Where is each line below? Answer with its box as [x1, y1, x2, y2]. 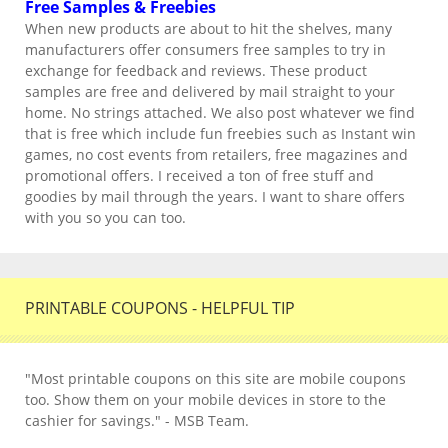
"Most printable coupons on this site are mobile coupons [25, 369, 406, 388]
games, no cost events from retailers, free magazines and [25, 145, 408, 164]
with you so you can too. [25, 208, 186, 227]
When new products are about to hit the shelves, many [25, 19, 392, 38]
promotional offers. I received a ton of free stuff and [25, 166, 374, 185]
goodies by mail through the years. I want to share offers [25, 187, 405, 206]
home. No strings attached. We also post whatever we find [25, 103, 415, 122]
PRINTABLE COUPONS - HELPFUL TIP [25, 297, 295, 319]
